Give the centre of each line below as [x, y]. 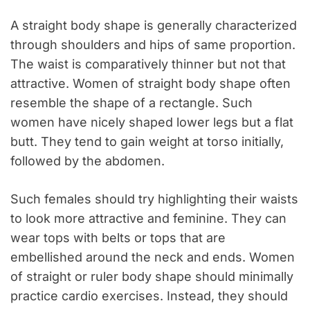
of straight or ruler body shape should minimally [152, 277]
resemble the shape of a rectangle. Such [131, 103]
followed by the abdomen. [88, 161]
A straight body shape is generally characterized [154, 26]
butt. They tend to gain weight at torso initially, [147, 142]
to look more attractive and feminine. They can [148, 219]
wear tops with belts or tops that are [118, 238]
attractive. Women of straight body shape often [151, 84]
